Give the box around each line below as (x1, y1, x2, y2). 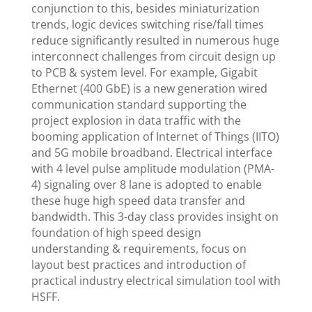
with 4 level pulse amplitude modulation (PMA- (31, 160, 274, 176)
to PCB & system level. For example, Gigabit (31, 64, 258, 80)
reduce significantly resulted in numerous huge (31, 32, 279, 48)
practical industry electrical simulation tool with (31, 272, 281, 288)
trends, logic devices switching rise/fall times (31, 16, 264, 32)
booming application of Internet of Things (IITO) (31, 128, 279, 144)
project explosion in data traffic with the (31, 112, 241, 128)
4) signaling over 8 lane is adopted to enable (31, 176, 262, 192)
